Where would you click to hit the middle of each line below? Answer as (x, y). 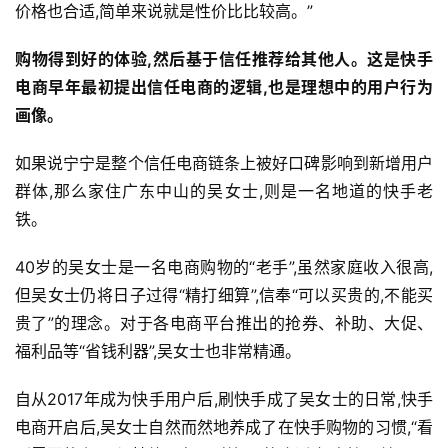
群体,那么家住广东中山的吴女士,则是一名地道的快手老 (224, 191)
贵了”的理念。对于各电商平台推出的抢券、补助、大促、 (224, 323)
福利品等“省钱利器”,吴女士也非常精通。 (158, 351)
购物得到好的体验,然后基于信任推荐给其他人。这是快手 (224, 59)
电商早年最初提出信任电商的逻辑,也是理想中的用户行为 (224, 87)
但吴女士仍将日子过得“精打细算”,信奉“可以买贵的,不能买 (224, 295)
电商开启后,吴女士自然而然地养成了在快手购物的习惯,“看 (224, 427)
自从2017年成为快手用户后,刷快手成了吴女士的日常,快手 (224, 399)
